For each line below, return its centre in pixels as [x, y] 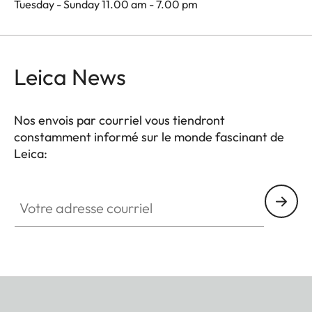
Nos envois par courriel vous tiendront [119, 120]
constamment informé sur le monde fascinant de [149, 137]
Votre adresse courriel [68, 193]
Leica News [70, 77]
